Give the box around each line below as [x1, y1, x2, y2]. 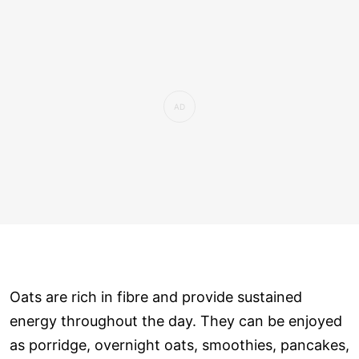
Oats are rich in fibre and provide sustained [10, 288, 302, 306]
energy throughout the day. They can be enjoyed [10, 313, 342, 330]
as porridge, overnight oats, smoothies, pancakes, [10, 337, 349, 354]
